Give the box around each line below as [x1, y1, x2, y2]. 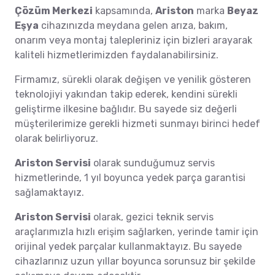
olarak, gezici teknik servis [91, 211, 214, 223]
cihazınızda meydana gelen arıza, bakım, [39, 19, 228, 31]
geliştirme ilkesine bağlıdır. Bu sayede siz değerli [15, 103, 237, 115]
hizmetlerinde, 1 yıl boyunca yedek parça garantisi [15, 171, 246, 184]
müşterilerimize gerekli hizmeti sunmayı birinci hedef [15, 117, 260, 130]
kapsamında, [93, 4, 155, 17]
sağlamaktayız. [15, 186, 84, 198]
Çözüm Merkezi [15, 4, 93, 17]
